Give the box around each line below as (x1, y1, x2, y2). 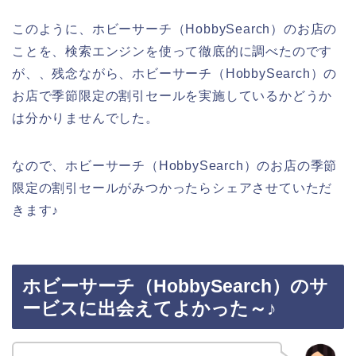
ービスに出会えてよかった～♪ (22, 298, 277, 319)
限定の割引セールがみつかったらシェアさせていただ (12, 180, 333, 195)
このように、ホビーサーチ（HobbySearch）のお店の (12, 21, 338, 36)
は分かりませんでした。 (12, 110, 159, 125)
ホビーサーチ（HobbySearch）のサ (22, 276, 328, 297)
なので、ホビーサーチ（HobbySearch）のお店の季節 (12, 158, 338, 172)
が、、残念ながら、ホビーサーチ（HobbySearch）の (12, 66, 338, 80)
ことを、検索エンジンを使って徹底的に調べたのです (12, 44, 333, 58)
